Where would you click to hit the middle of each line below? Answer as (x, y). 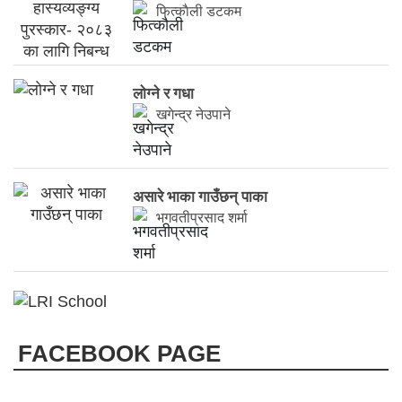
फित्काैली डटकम (199, 11)
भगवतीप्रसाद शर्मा (202, 218)
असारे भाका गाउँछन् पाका (201, 197)
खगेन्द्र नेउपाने (194, 114)
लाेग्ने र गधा (164, 94)
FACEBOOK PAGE (119, 354)
